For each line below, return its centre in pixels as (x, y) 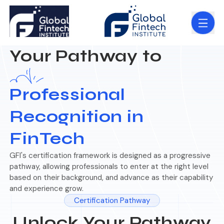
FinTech (47, 139)
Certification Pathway (112, 201)
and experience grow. (47, 189)
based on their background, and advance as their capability (111, 178)
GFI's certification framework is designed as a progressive (110, 156)
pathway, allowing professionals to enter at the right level (109, 167)
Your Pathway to (86, 56)
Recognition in (77, 117)
